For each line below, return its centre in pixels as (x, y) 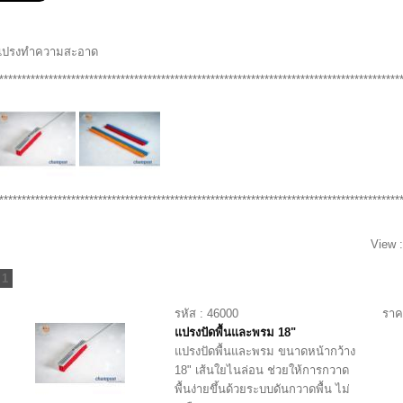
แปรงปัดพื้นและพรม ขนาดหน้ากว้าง (265, 351)
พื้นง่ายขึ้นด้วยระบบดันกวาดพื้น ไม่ (263, 389)
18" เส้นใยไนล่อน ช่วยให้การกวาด (262, 370)
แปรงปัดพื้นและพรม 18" (236, 332)
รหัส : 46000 (207, 313)
